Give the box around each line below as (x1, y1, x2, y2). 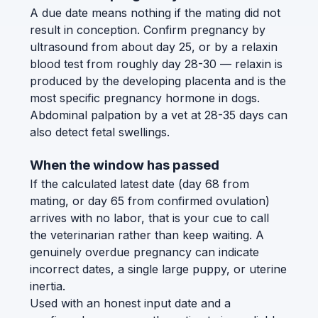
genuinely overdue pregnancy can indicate (30, 245, 259, 260)
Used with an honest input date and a (30, 296, 231, 311)
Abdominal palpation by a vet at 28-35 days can (30, 107, 287, 122)
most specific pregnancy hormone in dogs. (30, 90, 260, 105)
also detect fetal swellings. (30, 124, 170, 139)
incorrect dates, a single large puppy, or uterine (30, 262, 287, 277)
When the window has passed (30, 157, 219, 174)
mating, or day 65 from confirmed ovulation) (30, 194, 270, 209)
